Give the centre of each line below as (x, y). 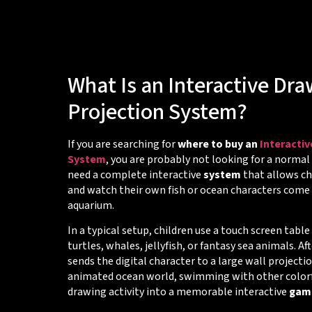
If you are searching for (122, 144)
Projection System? (157, 112)
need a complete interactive (135, 174)
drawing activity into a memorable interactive (178, 292)
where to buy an (218, 144)
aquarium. (91, 205)
